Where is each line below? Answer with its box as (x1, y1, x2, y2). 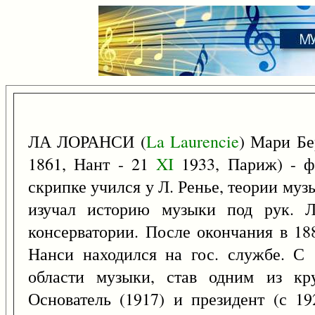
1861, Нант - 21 (28, 153, 157, 175)
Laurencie (169, 130, 239, 153)
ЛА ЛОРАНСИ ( (28, 130, 146, 153)
